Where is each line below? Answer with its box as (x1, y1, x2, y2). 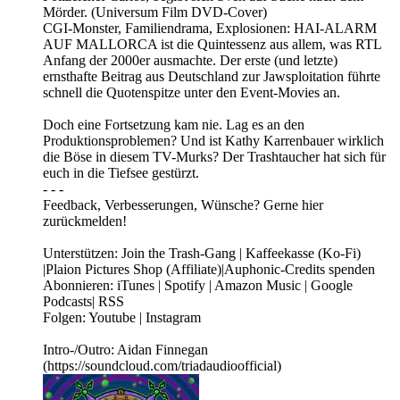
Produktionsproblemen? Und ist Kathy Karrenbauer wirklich (43, 133, 384, 149)
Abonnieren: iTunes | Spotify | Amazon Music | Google (43, 278, 353, 294)
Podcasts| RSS (43, 294, 124, 310)
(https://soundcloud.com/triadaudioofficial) (43, 358, 281, 374)
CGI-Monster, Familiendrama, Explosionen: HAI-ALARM (43, 21, 377, 37)
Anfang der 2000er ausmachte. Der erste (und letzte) (43, 53, 337, 69)
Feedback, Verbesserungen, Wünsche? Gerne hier (43, 197, 323, 213)
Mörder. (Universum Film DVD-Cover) (43, 4, 267, 21)
